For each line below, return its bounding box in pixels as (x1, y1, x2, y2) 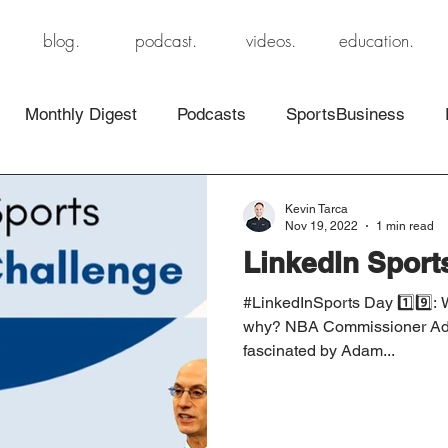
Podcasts (177, 103, 246, 124)
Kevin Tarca (285, 202, 348, 216)
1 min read (376, 218, 434, 233)
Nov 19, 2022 (285, 218, 358, 233)
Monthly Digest (25, 103, 137, 124)
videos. (246, 29, 296, 52)
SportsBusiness (286, 103, 405, 124)
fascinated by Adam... (243, 341, 395, 360)
